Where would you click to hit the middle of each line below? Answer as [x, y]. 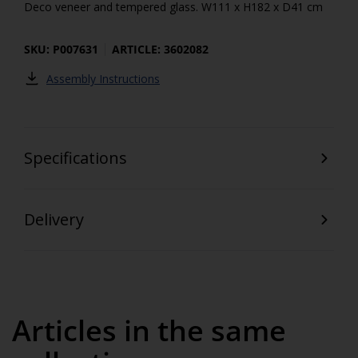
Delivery [54, 219]
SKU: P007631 [61, 49]
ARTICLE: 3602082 [160, 49]
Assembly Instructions [103, 79]
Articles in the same [149, 330]
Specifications [76, 158]
